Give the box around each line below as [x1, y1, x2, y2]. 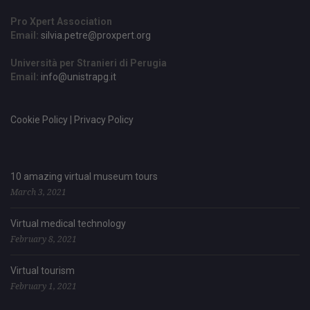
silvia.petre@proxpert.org [41, 29, 151, 41]
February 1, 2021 [10, 280, 77, 292]
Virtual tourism [10, 264, 75, 276]
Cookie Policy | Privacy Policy [10, 113, 134, 125]
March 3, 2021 [10, 185, 66, 198]
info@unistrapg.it [41, 71, 116, 82]
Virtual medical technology [10, 217, 126, 229]
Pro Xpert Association [10, 15, 112, 27]
